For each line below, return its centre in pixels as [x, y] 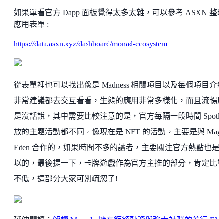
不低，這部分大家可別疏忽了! [66, 179]
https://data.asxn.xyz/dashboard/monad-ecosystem [90, 44]
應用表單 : [32, 24]
